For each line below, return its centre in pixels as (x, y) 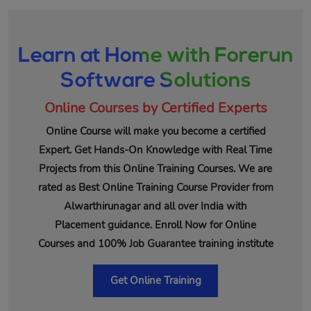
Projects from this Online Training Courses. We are (155, 169)
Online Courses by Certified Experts (155, 108)
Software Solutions (155, 82)
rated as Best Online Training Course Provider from (155, 187)
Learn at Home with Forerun (155, 57)
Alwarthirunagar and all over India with (155, 206)
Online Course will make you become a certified (155, 131)
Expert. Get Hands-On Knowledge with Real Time (155, 150)
